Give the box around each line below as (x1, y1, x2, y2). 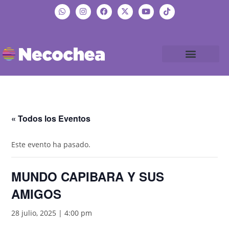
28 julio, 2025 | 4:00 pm (11, 208, 93, 218)
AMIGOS (11, 185, 62, 203)
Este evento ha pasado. (11, 140, 91, 150)
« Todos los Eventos (11, 112, 91, 125)
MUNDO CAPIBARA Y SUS (11, 168, 165, 186)
